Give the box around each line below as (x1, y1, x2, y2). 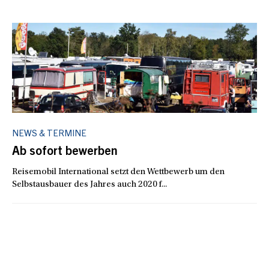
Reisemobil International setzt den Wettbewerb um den (12, 168, 225, 177)
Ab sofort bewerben (12, 147, 118, 159)
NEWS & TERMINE (12, 130, 86, 139)
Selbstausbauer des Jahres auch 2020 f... (12, 180, 167, 190)
